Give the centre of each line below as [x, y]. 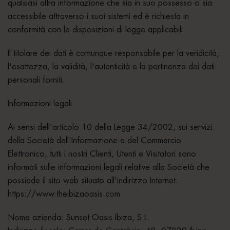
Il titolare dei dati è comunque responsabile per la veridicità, [113, 53]
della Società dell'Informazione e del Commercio [94, 140]
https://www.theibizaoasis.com [64, 194]
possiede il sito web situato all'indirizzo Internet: [93, 180]
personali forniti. [36, 80]
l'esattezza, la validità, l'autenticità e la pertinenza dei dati [111, 66]
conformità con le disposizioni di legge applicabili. [97, 30]
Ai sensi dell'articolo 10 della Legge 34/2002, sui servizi [110, 127]
